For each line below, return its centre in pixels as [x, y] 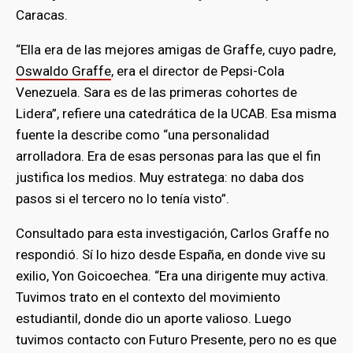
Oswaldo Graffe [63, 71]
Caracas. [42, 15]
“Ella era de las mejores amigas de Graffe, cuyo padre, [176, 50]
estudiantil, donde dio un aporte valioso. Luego [154, 319]
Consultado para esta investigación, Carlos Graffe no [173, 234]
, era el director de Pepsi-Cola [198, 71]
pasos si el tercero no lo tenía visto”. [123, 199]
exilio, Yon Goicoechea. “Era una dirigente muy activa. [172, 276]
